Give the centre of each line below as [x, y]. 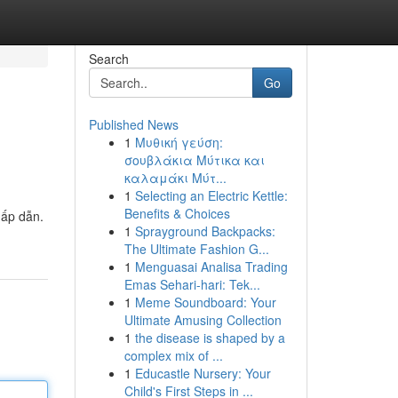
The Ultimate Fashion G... [196, 249]
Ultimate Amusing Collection [203, 320]
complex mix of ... [173, 355]
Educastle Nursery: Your [203, 373]
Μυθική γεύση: [179, 142]
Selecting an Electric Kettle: [211, 195]
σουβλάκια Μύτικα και [194, 160]
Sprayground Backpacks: [205, 231]
